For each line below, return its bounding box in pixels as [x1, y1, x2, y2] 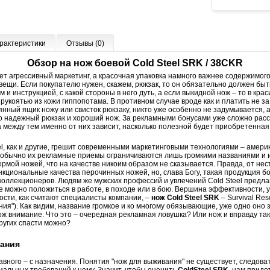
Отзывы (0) [66, 39, 104, 48]
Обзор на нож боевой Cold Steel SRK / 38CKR [27, 57, 243, 68]
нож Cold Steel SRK [151, 193, 219, 202]
